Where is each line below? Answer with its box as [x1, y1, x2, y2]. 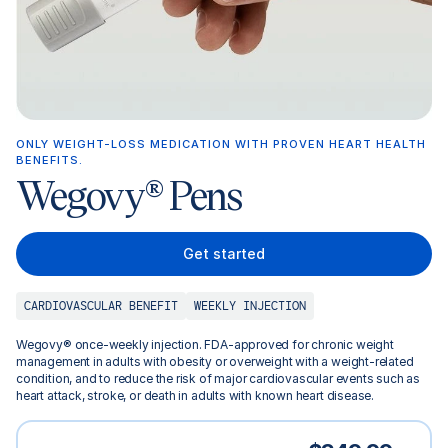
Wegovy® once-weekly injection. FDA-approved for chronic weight [16, 337, 394, 352]
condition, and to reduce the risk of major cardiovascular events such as [16, 371, 421, 386]
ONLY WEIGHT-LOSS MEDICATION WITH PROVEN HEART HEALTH [16, 137, 426, 151]
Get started [183, 245, 265, 262]
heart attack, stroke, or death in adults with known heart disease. [16, 388, 375, 403]
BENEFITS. [16, 153, 83, 167]
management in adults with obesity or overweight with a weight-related [16, 354, 414, 369]
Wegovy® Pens [16, 168, 241, 220]
